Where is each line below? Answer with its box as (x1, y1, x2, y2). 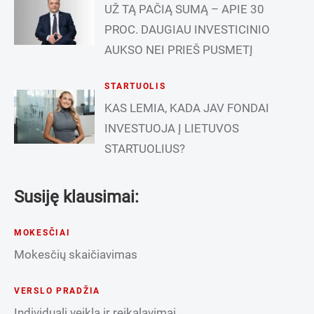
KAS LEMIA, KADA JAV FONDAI (104, 100, 270, 115)
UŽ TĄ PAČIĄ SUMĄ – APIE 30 (104, 1, 265, 16)
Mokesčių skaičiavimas (14, 247, 137, 261)
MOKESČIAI (14, 227, 71, 238)
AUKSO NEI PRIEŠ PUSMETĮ (104, 42, 254, 57)
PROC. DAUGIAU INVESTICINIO (104, 22, 271, 36)
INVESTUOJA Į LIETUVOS (104, 121, 240, 135)
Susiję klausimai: (14, 186, 139, 207)
